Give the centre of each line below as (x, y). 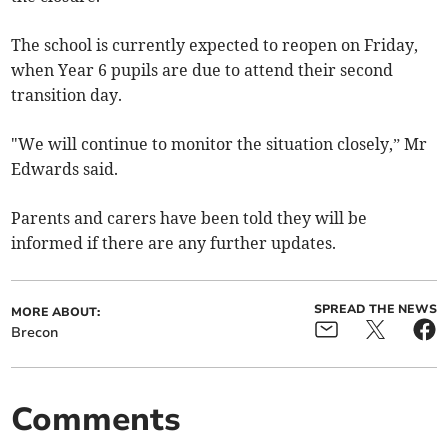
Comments (96, 420)
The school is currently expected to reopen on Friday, (215, 45)
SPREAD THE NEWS (375, 309)
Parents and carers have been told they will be (189, 218)
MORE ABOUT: (56, 312)
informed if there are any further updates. (174, 243)
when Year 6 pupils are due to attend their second (202, 70)
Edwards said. (65, 169)
